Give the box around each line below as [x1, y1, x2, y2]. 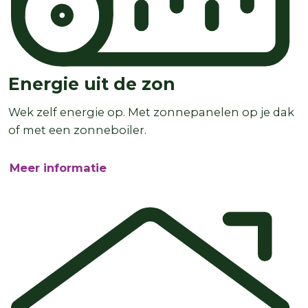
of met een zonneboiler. [8, 122, 146, 137]
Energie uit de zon [8, 73, 175, 94]
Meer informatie [10, 160, 107, 175]
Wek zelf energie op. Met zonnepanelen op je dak [8, 104, 294, 119]
